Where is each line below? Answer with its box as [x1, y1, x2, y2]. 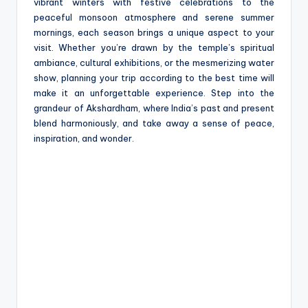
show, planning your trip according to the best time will [34, 71, 274, 83]
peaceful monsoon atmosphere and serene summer [34, 11, 274, 23]
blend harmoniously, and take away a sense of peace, [34, 117, 274, 129]
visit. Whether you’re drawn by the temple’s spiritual [34, 41, 274, 53]
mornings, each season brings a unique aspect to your [34, 26, 274, 38]
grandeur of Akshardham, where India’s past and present [34, 102, 274, 113]
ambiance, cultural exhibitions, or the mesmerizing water [34, 56, 274, 68]
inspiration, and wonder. [34, 132, 134, 144]
